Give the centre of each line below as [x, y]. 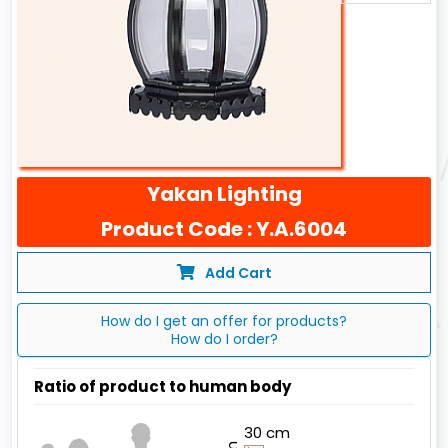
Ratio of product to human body [163, 387]
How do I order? [224, 339]
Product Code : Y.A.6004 [224, 229]
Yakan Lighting [224, 194]
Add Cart [238, 273]
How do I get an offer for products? [224, 321]
